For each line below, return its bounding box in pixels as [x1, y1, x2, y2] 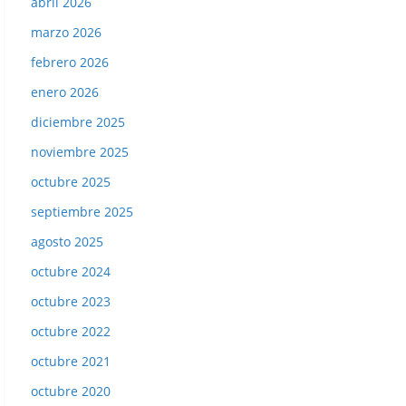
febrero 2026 [31, 53, 109, 72]
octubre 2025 [31, 173, 111, 191]
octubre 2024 [31, 263, 111, 281]
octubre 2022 [31, 323, 111, 341]
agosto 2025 [31, 233, 103, 251]
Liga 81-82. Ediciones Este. [24, 61, 200, 82]
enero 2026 [31, 83, 99, 101]
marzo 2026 [31, 24, 101, 42]
